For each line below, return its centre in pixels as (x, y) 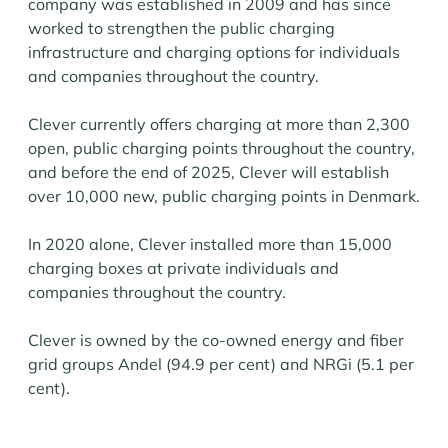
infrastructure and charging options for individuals (214, 52)
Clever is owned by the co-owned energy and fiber (216, 340)
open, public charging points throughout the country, (221, 148)
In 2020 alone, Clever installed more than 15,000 (210, 244)
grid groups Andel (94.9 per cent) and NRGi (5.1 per (221, 364)
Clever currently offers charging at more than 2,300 (219, 124)
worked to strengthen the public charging (181, 28)
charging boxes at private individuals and (183, 268)
